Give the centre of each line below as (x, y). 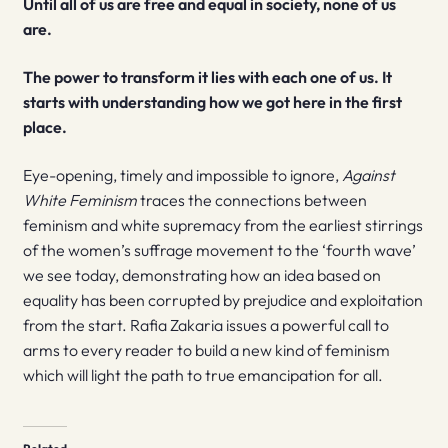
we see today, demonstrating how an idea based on (201, 274)
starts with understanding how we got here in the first (212, 101)
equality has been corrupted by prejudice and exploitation (222, 299)
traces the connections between (251, 199)
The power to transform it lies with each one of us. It (207, 76)
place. (44, 126)
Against (368, 174)
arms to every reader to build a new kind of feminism (206, 349)
